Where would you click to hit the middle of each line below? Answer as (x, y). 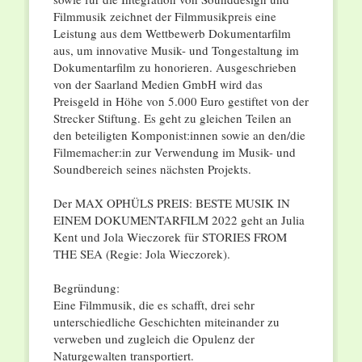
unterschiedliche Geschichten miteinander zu (166, 322)
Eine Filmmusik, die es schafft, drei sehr (154, 305)
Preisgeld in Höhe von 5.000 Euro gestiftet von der (181, 101)
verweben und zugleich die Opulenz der (154, 339)
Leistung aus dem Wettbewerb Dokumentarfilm (172, 34)
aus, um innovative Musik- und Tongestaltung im (176, 51)
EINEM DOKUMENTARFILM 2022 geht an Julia (179, 220)
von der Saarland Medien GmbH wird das (158, 84)
